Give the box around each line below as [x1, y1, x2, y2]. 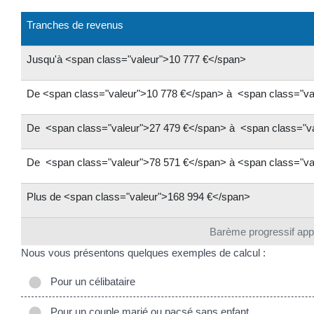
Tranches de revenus [27, 18, 123, 31]
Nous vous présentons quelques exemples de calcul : [21, 246, 266, 259]
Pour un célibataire [45, 275, 135, 288]
